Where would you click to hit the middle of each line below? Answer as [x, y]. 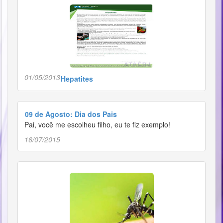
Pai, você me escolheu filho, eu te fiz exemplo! [97, 125]
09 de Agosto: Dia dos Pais [71, 114]
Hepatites [77, 78]
